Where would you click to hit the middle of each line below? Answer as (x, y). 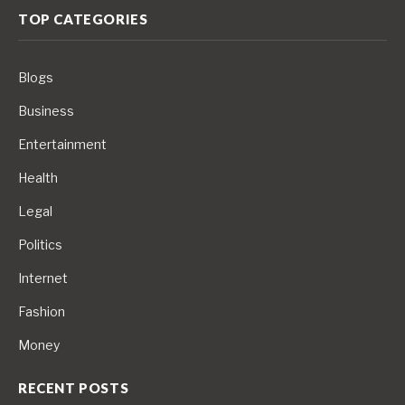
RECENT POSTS (74, 387)
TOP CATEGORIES (83, 19)
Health (38, 177)
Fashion (42, 311)
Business (46, 110)
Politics (40, 244)
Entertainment (62, 144)
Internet (43, 278)
